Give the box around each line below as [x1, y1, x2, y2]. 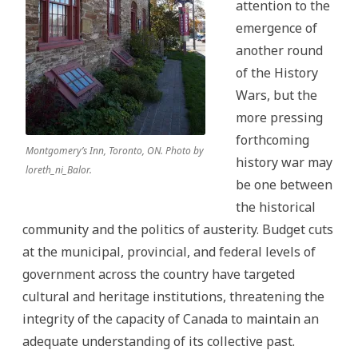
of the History [236, 64, 318, 82]
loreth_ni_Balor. [26, 163, 92, 177]
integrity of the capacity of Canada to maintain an [22, 310, 319, 328]
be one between [236, 176, 332, 193]
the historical [236, 198, 316, 216]
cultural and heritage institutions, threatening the [22, 288, 324, 305]
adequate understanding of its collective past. [22, 332, 295, 350]
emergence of [236, 19, 317, 37]
